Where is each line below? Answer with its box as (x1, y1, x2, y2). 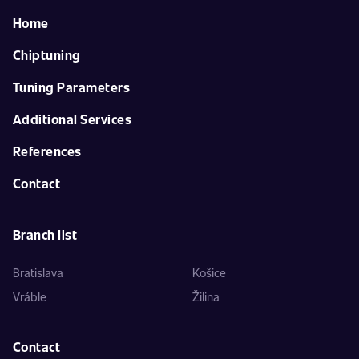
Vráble (13, 288, 46, 305)
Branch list (13, 226, 78, 243)
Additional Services (13, 111, 132, 127)
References (13, 143, 82, 159)
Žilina (192, 288, 220, 305)
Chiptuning (13, 46, 81, 63)
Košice (192, 264, 226, 280)
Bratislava (13, 264, 63, 280)
